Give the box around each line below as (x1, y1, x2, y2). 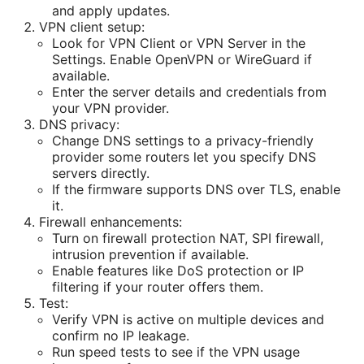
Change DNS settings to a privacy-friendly (52, 132, 314, 149)
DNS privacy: (39, 116, 119, 133)
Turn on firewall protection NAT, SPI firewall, (52, 230, 323, 247)
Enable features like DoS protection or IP (52, 262, 304, 279)
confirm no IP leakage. (52, 327, 189, 344)
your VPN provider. (52, 100, 169, 117)
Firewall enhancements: (39, 214, 182, 231)
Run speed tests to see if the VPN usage (52, 344, 300, 361)
